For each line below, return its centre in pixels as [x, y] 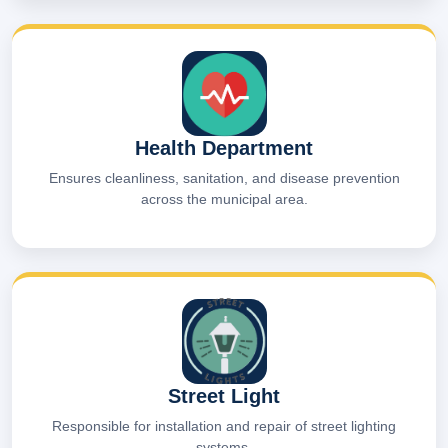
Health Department [224, 147]
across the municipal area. [224, 198]
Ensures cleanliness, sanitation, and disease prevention [224, 177]
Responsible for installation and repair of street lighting [224, 425]
